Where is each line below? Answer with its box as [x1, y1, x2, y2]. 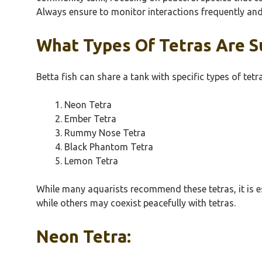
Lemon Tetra [64, 155, 118, 166]
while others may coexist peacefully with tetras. [36, 197, 236, 208]
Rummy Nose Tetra [64, 127, 146, 138]
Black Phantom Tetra [64, 141, 153, 152]
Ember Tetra [64, 113, 116, 124]
